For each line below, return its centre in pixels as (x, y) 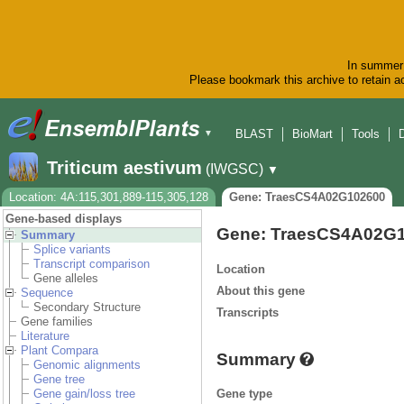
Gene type (244, 393)
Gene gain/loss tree (84, 394)
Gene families (57, 322)
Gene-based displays (64, 219)
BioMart (312, 134)
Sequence (47, 293)
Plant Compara (60, 351)
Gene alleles (66, 279)
